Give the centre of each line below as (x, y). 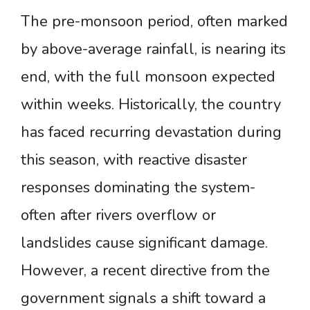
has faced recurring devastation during (151, 133)
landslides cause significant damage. (144, 243)
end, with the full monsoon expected (148, 77)
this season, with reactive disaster (134, 160)
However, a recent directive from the (145, 271)
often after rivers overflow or (118, 216)
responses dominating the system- (138, 188)
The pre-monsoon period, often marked (154, 22)
